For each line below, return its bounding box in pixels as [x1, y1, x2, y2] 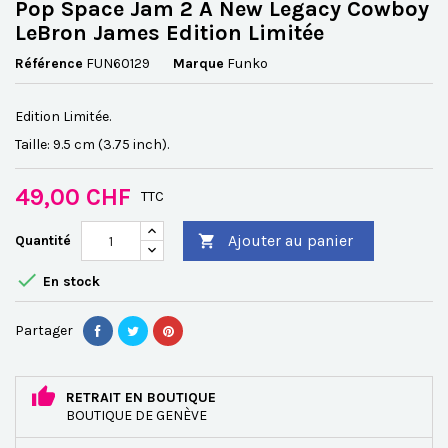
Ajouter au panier [228, 231, 353, 250]
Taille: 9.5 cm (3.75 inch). [15, 136, 169, 153]
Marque [173, 55, 224, 72]
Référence [15, 55, 83, 72]
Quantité [15, 232, 71, 249]
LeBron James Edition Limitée [15, 20, 324, 46]
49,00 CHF [15, 183, 131, 211]
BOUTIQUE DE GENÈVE [66, 407, 207, 424]
